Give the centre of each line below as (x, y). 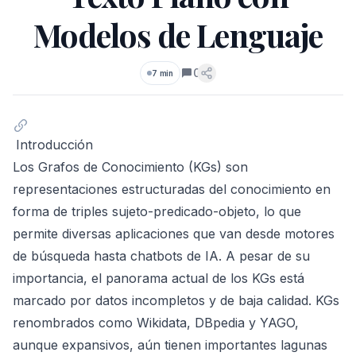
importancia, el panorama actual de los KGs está (159, 278)
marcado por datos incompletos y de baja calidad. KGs (176, 300)
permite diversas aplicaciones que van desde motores (174, 233)
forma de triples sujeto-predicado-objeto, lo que (157, 211)
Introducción (54, 144)
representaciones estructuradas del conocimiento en (172, 189)
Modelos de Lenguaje (178, 34)
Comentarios (215, 79)
